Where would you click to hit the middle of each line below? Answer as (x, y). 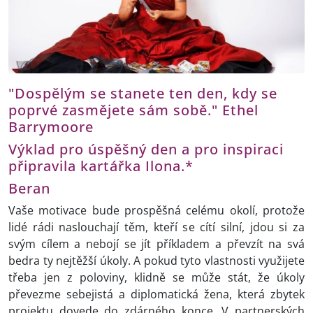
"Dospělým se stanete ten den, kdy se (143, 93)
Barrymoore (51, 127)
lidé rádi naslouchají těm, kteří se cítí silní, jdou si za (156, 227)
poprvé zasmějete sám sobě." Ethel (133, 110)
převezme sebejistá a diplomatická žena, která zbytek (156, 294)
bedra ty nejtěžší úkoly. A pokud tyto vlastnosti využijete (156, 261)
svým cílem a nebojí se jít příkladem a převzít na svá (156, 244)
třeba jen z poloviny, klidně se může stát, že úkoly (156, 278)
